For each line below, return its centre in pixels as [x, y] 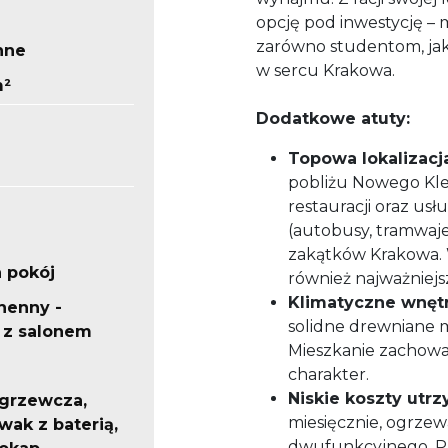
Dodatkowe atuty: [333, 119]
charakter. [328, 375]
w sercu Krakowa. [325, 71]
